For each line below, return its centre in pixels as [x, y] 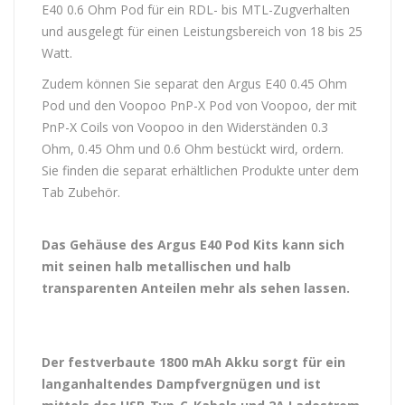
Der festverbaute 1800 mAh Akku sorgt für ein [193, 362]
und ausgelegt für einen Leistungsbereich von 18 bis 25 [202, 31]
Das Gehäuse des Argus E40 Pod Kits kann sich [193, 245]
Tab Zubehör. [83, 192]
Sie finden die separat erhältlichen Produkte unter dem [200, 170]
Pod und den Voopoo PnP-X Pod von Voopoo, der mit [199, 105]
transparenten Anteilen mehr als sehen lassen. [198, 288]
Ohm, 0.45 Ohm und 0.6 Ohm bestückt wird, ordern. [193, 149]
